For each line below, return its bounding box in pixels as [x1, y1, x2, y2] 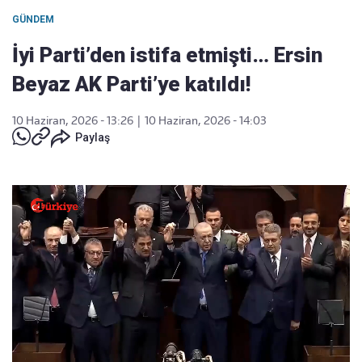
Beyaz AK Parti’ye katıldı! [12, 72, 250, 96]
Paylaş [75, 131, 110, 144]
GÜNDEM [12, 14, 54, 25]
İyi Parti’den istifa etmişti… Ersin [12, 43, 322, 67]
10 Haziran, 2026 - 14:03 [145, 114, 267, 127]
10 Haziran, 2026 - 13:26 [12, 114, 133, 127]
